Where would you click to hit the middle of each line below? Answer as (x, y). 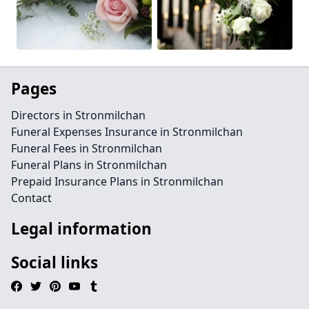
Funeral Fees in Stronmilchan (87, 148)
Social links (54, 262)
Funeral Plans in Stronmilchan (89, 165)
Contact (31, 198)
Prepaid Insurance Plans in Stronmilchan (117, 181)
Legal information (81, 229)
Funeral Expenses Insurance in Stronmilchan (127, 132)
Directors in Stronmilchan (78, 115)
